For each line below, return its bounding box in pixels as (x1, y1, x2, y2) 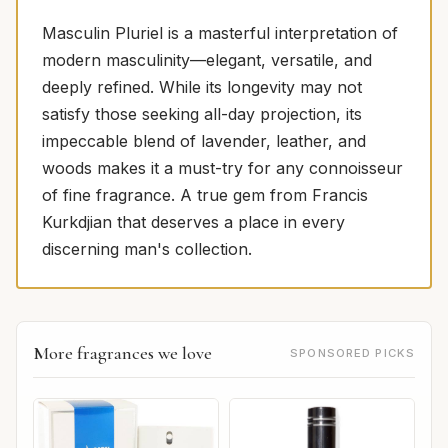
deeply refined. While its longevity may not (42, 76, 362, 97)
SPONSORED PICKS (290, 345, 415, 360)
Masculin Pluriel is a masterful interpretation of (42, 22, 398, 43)
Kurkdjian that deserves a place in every (42, 211, 345, 232)
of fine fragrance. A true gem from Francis (42, 184, 368, 205)
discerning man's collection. (42, 238, 252, 259)
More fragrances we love (33, 341, 212, 364)
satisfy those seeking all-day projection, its (42, 103, 362, 124)
